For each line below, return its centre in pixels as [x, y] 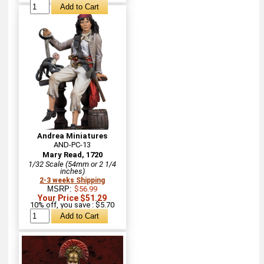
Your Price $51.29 [72, 198]
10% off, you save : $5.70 [72, 204]
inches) [72, 171]
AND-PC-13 [72, 144]
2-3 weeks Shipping [72, 180]
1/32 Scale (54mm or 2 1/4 [72, 164]
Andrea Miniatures [72, 136]
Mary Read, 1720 [72, 154]
